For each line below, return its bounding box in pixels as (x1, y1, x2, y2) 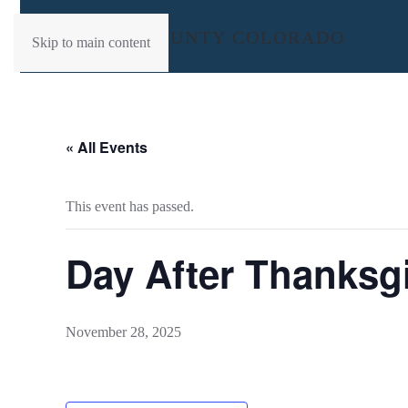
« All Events (66, 137, 148, 158)
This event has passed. (66, 199, 194, 214)
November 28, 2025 (66, 324, 181, 340)
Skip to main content (32, 35, 150, 50)
